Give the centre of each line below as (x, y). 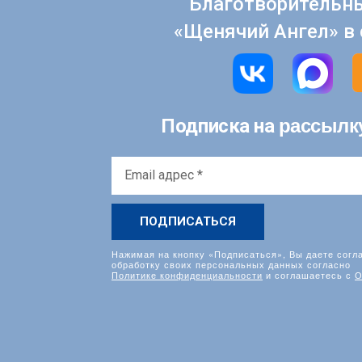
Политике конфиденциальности (187, 274)
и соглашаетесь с (309, 274)
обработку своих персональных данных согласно (231, 264)
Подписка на (220, 126)
